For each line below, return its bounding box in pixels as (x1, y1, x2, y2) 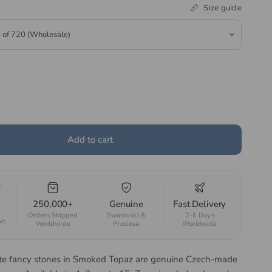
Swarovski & (106, 211, 146, 220)
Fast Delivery (173, 198, 226, 210)
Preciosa (113, 219, 140, 228)
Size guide (203, 2, 242, 13)
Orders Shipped (27, 211, 78, 220)
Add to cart (67, 133, 113, 146)
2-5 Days (185, 211, 214, 220)
